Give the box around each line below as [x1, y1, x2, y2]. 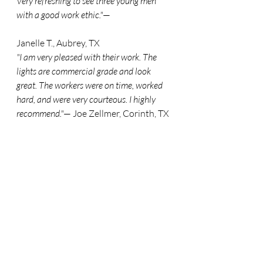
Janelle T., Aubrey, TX [16, 37, 100, 49]
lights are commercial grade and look [16, 65, 153, 77]
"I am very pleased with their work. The [16, 51, 159, 63]
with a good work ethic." [16, 9, 103, 21]
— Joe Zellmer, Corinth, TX [63, 107, 169, 120]
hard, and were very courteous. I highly [16, 93, 157, 106]
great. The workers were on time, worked [16, 79, 164, 92]
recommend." [16, 107, 63, 120]
